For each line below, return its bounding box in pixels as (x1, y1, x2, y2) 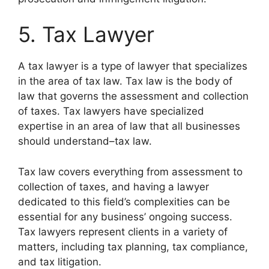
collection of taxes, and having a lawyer (18, 180, 209, 193)
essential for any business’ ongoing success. (18, 210, 232, 223)
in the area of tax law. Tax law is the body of (18, 75, 232, 87)
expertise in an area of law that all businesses (18, 120, 240, 132)
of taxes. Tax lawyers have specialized (18, 105, 204, 117)
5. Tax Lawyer (18, 22, 154, 47)
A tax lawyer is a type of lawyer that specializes (18, 60, 247, 72)
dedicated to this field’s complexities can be (18, 195, 230, 208)
